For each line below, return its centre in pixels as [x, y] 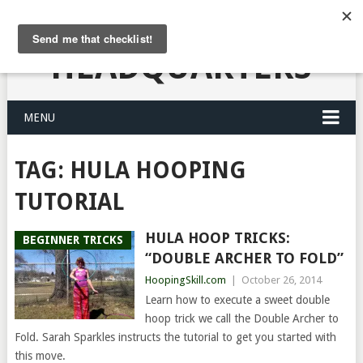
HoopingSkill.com [185, 280]
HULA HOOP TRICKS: [217, 238]
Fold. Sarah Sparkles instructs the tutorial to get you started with [175, 337]
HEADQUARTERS [181, 67]
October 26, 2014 [281, 280]
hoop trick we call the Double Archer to [241, 318]
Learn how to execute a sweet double [237, 300]
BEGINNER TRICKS [73, 240]
